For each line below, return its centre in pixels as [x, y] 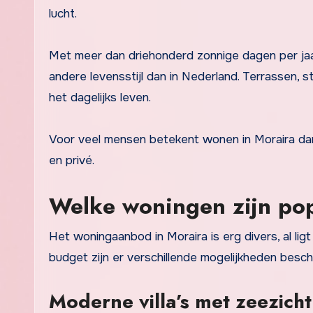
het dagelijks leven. [100, 97]
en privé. [72, 160]
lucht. [63, 13]
